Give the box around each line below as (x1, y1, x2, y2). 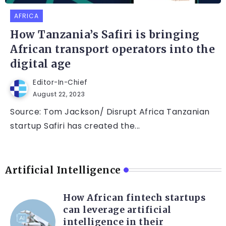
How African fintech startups (63, 192, 205, 204)
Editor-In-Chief (33, 78, 88, 88)
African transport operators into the (10, 43, 215, 56)
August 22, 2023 (33, 90, 85, 99)
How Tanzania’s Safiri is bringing (10, 28, 200, 42)
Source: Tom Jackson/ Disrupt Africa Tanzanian (10, 106, 210, 118)
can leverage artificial (63, 204, 172, 216)
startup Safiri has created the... (10, 120, 140, 132)
